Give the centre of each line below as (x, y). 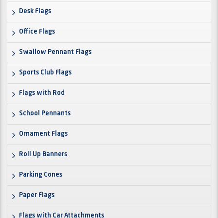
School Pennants (45, 114)
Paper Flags (37, 196)
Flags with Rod (42, 93)
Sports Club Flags (45, 73)
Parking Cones (41, 175)
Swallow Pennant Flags (55, 53)
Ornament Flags (43, 134)
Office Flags (37, 32)
